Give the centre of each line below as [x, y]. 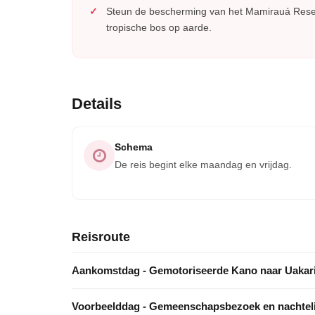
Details [97, 104]
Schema [134, 147]
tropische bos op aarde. [159, 27]
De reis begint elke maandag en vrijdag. [203, 165]
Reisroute [101, 237]
